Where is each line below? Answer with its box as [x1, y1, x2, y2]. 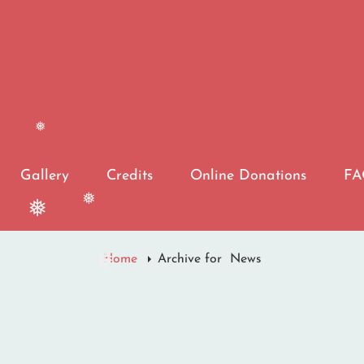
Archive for [157, 253, 230, 266]
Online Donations [190, 168, 306, 184]
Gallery [20, 168, 69, 184]
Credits [106, 168, 153, 184]
